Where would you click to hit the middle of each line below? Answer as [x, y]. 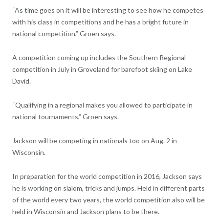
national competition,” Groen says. [64, 34]
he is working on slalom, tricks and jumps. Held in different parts [108, 188]
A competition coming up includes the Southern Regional [99, 58]
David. [21, 81]
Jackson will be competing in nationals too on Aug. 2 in [94, 141]
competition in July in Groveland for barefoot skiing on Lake [102, 69]
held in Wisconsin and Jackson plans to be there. [86, 212]
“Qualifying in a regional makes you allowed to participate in [102, 105]
